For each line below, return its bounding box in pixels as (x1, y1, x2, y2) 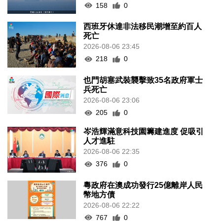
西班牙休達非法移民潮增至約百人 (83, 22, 202, 31)
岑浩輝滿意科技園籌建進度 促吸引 (83, 127, 204, 136)
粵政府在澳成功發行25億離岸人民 (83, 181, 203, 189)
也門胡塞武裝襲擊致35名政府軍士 (83, 76, 203, 85)
